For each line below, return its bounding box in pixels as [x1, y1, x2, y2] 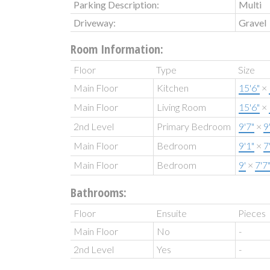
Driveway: [74, 16, 116, 28]
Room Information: [71, 40, 163, 57]
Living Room [157, 101, 206, 113]
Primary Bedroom [157, 120, 231, 132]
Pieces [238, 207, 266, 219]
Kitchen [157, 81, 189, 93]
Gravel [239, 16, 266, 28]
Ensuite [156, 207, 187, 219]
